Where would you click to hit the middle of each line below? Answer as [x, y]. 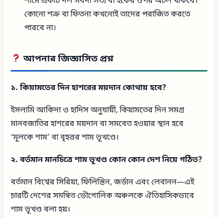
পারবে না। [40, 28]
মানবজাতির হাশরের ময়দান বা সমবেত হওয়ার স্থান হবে [97, 124]
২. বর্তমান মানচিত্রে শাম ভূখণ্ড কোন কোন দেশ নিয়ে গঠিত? [107, 160]
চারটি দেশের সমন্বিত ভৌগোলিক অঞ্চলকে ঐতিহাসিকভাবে [103, 196]
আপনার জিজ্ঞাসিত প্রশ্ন [67, 59]
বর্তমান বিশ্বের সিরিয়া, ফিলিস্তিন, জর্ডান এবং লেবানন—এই [103, 183]
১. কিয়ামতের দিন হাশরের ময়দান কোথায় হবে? [89, 88]
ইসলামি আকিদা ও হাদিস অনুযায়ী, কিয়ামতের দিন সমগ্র [98, 111]
